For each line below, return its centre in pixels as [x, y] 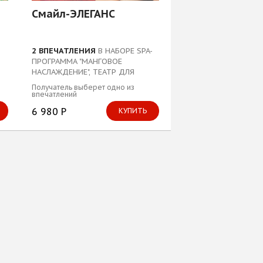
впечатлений [54, 95]
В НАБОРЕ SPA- [124, 51]
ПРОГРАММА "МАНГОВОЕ [77, 62]
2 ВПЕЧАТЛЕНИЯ [63, 51]
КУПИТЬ [133, 110]
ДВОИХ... [48, 83]
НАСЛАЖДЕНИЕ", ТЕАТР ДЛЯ [83, 72]
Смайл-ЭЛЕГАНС [73, 14]
